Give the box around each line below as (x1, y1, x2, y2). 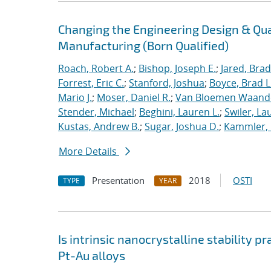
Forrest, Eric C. (58, 76, 124, 90)
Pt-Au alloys (58, 248, 125, 263)
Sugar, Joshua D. (145, 120, 219, 133)
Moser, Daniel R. (97, 91, 171, 104)
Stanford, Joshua (129, 76, 204, 90)
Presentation (92, 174, 145, 186)
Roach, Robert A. (58, 62, 134, 75)
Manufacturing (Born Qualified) (58, 38, 229, 53)
